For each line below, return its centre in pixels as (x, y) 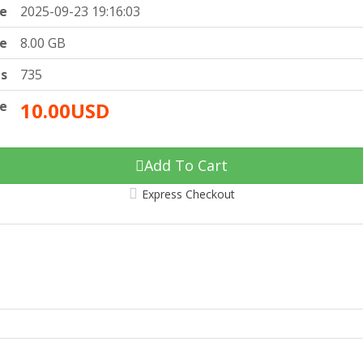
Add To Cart (186, 166)
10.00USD (65, 111)
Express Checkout (188, 194)
